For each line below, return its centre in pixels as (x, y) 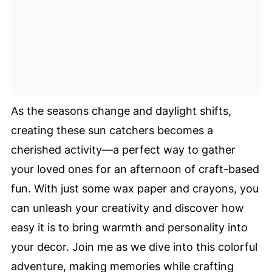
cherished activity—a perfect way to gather (123, 150)
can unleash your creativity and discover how (127, 208)
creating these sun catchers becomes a (112, 130)
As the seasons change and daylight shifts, (121, 111)
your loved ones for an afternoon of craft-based (135, 169)
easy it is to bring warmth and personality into (129, 227)
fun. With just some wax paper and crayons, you (134, 189)
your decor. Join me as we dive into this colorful (134, 247)
